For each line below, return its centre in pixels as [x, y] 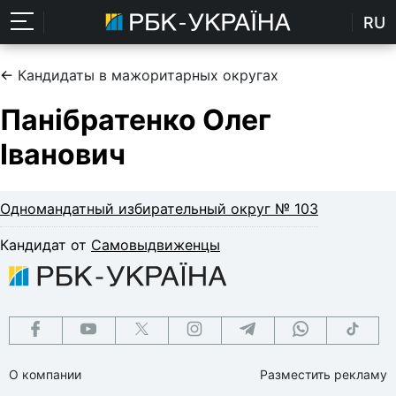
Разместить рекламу [324, 374]
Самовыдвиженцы [156, 244]
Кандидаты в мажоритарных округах [148, 75]
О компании [45, 374]
